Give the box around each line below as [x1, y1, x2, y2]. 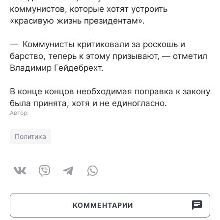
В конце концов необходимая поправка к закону [10, 86, 210, 96]
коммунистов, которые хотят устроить [10, 4, 167, 14]
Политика [15, 132, 46, 140]
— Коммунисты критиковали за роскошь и [10, 39, 185, 49]
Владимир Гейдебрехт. [10, 63, 104, 73]
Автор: [10, 109, 28, 116]
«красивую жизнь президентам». [10, 16, 145, 26]
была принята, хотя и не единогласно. [10, 98, 167, 108]
